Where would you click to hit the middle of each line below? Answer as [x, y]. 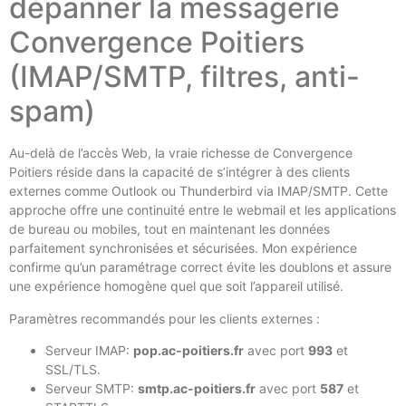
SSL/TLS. [73, 370]
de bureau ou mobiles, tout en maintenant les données [169, 229]
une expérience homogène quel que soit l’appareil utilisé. [176, 286]
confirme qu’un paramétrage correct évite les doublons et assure [200, 267]
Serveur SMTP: [92, 389]
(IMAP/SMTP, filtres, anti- [184, 77]
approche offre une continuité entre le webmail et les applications [203, 210]
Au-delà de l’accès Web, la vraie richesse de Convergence [181, 153]
